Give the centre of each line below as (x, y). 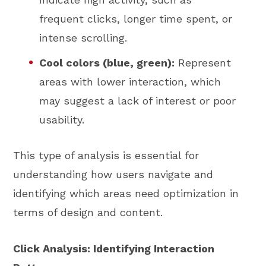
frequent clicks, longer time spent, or (136, 19)
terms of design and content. (88, 213)
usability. (62, 119)
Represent (203, 62)
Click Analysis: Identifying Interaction (114, 248)
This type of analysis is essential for (106, 156)
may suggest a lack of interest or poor (138, 100)
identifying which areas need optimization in (126, 194)
